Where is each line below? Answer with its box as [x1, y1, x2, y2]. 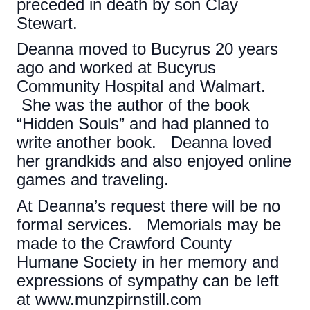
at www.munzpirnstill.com [17, 289, 206, 309]
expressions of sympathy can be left [17, 271, 279, 290]
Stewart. [17, 13, 77, 33]
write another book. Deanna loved [17, 133, 271, 152]
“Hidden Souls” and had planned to [17, 114, 269, 134]
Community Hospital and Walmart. [17, 77, 266, 96]
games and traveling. [17, 170, 169, 190]
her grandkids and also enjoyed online [17, 152, 291, 171]
